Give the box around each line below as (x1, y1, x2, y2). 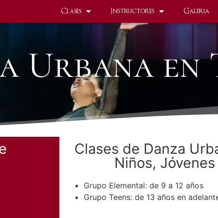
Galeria (183, 7, 210, 16)
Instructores (110, 7, 155, 16)
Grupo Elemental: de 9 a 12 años (84, 180, 203, 190)
